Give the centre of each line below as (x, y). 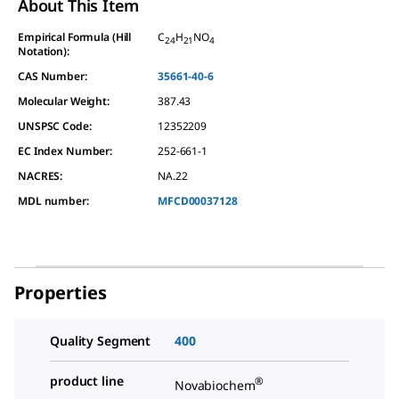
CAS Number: (53, 76)
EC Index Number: (65, 151)
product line (87, 380)
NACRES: (41, 175)
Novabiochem (215, 385)
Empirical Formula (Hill (75, 37)
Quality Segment (101, 340)
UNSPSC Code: (55, 126)
